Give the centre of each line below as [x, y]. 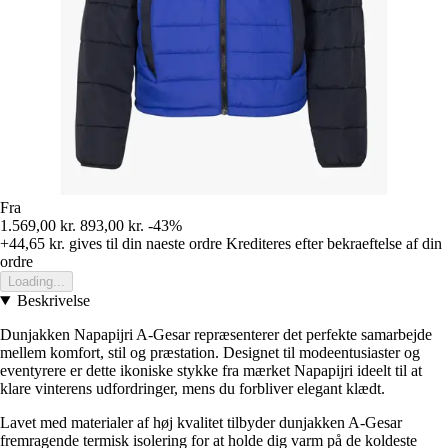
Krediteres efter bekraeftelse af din [334, 243]
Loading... [36, 281]
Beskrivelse [53, 300]
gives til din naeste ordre [143, 243]
